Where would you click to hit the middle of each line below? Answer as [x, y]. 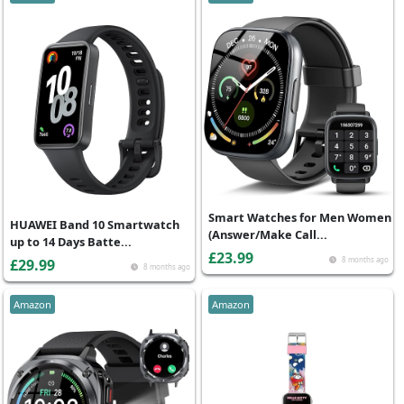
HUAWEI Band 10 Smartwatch [95, 225]
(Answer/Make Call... [268, 234]
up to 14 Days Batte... [71, 242]
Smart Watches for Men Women [300, 217]
